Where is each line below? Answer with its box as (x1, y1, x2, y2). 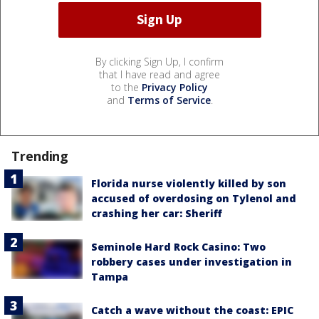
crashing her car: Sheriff (91, 206, 222, 220)
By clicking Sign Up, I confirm (95, 54, 224, 68)
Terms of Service (127, 93, 211, 107)
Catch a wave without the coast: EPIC (91, 303, 293, 317)
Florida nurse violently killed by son (91, 176, 286, 190)
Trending (11, 147, 69, 164)
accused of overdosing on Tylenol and (91, 191, 296, 205)
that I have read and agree (99, 67, 220, 81)
